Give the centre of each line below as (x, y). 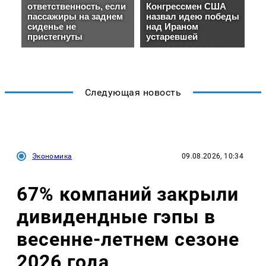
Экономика (52, 156)
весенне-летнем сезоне (128, 239)
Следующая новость (133, 93)
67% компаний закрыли (128, 194)
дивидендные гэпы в (116, 216)
